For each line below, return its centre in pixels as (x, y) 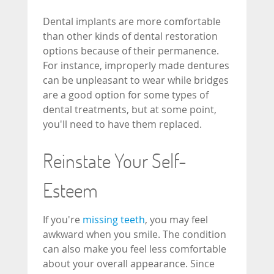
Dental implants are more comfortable (132, 21)
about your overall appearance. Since (129, 264)
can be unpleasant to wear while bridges (136, 80)
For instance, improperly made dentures (136, 65)
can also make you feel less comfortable (135, 249)
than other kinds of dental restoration (130, 36)
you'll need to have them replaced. (122, 124)
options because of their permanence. (131, 51)
